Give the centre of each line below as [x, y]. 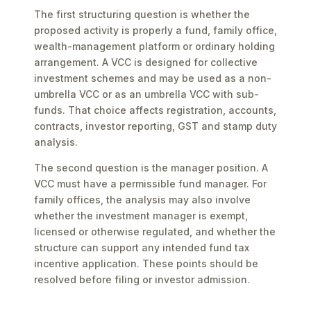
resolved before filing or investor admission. [142, 279]
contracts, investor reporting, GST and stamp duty [155, 126]
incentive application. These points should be [146, 263]
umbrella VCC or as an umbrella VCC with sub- [146, 94]
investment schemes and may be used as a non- [153, 78]
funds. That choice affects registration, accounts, [155, 110]
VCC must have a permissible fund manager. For [150, 184]
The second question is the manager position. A [151, 168]
